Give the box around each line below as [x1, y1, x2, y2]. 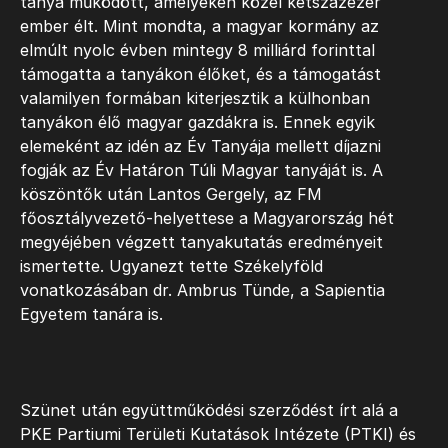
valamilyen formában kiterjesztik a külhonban [20, 87, 370, 108]
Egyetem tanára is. [20, 303, 163, 324]
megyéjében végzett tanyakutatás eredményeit [20, 231, 383, 252]
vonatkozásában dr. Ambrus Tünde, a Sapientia [20, 279, 385, 300]
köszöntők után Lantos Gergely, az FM [20, 183, 322, 204]
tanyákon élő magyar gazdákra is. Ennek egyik [20, 111, 375, 132]
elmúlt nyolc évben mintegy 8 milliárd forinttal [20, 39, 375, 60]
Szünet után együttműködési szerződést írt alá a [20, 399, 398, 420]
